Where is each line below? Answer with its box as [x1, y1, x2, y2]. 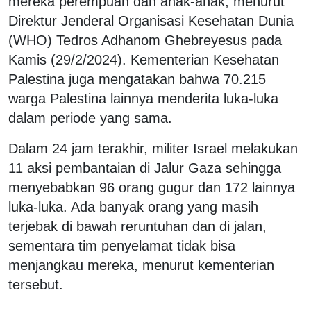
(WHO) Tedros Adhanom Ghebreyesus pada [8, 32, 282, 48]
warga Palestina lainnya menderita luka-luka [8, 90, 278, 106]
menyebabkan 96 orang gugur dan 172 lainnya [8, 179, 295, 195]
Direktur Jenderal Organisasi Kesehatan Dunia [8, 12, 294, 28]
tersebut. [8, 276, 63, 292]
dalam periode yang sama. [8, 110, 172, 126]
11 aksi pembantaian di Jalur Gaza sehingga [8, 160, 281, 176]
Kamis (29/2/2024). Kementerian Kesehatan [8, 51, 279, 67]
